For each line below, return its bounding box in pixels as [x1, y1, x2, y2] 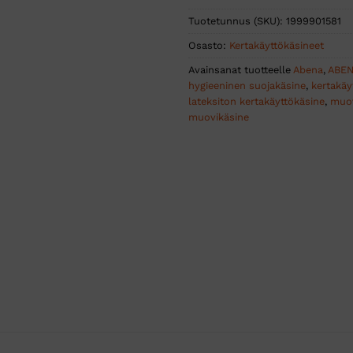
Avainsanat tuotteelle [188, 64, 293, 76]
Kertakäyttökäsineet [229, 39, 324, 52]
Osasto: [188, 39, 229, 52]
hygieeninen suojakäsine [188, 80, 306, 92]
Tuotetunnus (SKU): [188, 15, 286, 28]
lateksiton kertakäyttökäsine [188, 95, 325, 108]
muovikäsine [188, 111, 249, 124]
